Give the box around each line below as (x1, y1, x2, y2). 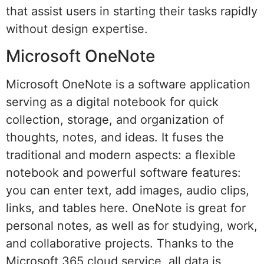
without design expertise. (6, 22, 148, 37)
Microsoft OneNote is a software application (6, 77, 250, 91)
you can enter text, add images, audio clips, (6, 183, 249, 197)
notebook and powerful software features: (6, 165, 241, 180)
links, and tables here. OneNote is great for (6, 200, 246, 215)
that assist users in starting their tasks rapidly (6, 4, 258, 19)
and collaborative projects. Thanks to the (6, 236, 234, 250)
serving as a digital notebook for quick (6, 94, 219, 109)
